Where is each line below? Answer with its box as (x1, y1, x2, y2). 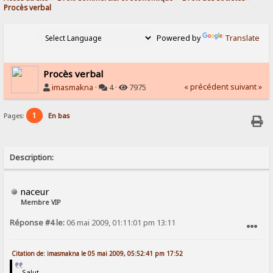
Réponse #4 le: (10, 218, 65, 229)
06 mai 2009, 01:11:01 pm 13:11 (65, 218, 176, 229)
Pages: (4, 110, 27, 120)
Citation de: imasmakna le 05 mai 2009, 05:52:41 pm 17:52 (12, 249, 183, 258)
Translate (225, 32, 260, 43)
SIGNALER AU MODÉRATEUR (169, 241, 260, 251)
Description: (10, 152, 54, 163)
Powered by (153, 32, 203, 43)
